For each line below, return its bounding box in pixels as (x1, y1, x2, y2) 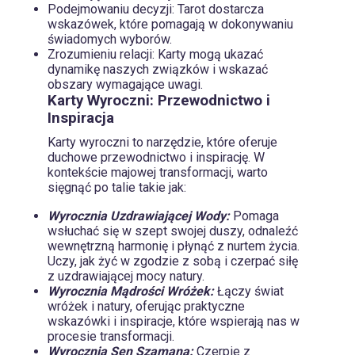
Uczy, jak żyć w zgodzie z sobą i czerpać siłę (48, 253, 298, 269)
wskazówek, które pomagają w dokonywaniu (48, 16, 293, 32)
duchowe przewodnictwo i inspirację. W (48, 149, 265, 165)
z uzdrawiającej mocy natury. (48, 268, 204, 284)
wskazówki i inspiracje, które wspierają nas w (48, 313, 300, 329)
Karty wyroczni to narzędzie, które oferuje (48, 134, 277, 150)
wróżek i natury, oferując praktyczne (48, 298, 245, 314)
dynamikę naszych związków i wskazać (48, 61, 268, 77)
